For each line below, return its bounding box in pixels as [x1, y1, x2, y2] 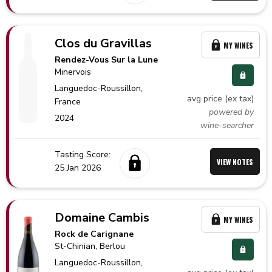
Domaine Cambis [55, 209, 150, 226]
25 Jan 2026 [55, 162, 101, 174]
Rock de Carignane [55, 228, 134, 240]
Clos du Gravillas [55, 35, 152, 52]
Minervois [55, 66, 92, 78]
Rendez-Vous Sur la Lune [55, 54, 158, 66]
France [55, 96, 81, 107]
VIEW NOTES [217, 156, 253, 167]
